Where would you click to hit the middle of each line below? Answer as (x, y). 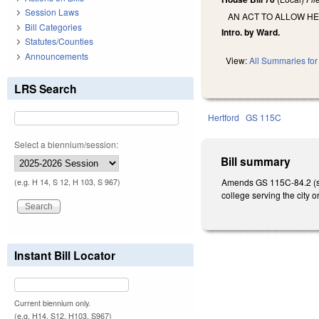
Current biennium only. (52, 303)
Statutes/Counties (59, 41)
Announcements (57, 56)
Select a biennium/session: (66, 144)
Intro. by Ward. (251, 32)
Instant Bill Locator (65, 255)
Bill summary (256, 162)
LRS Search (46, 88)
